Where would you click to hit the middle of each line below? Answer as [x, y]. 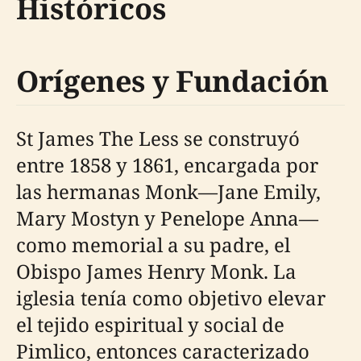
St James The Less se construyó [158, 138]
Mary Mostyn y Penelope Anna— [167, 218]
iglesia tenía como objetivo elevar [171, 297]
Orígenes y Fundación [172, 81]
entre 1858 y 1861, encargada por [167, 164]
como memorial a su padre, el [153, 244]
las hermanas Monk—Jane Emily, [168, 191]
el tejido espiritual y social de [150, 324]
